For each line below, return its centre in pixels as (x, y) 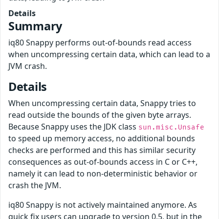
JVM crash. (28, 66)
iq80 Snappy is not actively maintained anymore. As (103, 205)
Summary (35, 26)
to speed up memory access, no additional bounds (102, 139)
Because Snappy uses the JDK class (73, 127)
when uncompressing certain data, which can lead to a (109, 55)
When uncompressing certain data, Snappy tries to (102, 103)
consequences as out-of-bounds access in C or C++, (103, 162)
